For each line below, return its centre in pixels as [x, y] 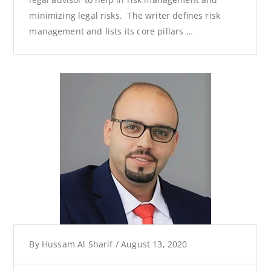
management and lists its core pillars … [111, 31]
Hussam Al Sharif [77, 244]
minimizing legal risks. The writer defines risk [125, 15]
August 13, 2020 [154, 244]
